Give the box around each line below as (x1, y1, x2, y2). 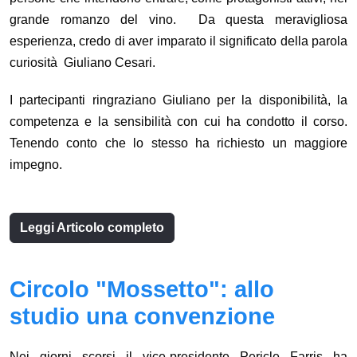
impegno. (10, 158, 62, 172)
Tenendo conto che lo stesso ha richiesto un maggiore (10, 136, 347, 151)
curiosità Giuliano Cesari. (10, 56, 155, 70)
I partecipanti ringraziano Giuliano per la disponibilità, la (10, 93, 347, 108)
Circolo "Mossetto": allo (10, 277, 274, 303)
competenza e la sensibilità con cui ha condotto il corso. (10, 115, 347, 129)
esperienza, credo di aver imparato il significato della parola (10, 34, 347, 49)
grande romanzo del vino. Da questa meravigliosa (10, 13, 347, 27)
